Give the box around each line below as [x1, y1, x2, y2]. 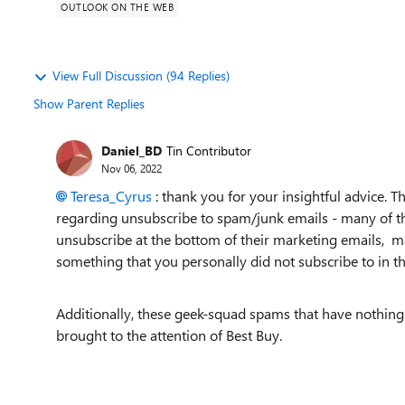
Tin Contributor [166, 141, 251, 159]
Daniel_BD [101, 141, 162, 159]
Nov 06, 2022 [101, 160, 162, 175]
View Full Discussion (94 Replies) [52, 67, 230, 84]
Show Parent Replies [33, 95, 145, 112]
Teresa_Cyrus [71, 186, 152, 205]
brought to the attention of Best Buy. [56, 325, 282, 344]
